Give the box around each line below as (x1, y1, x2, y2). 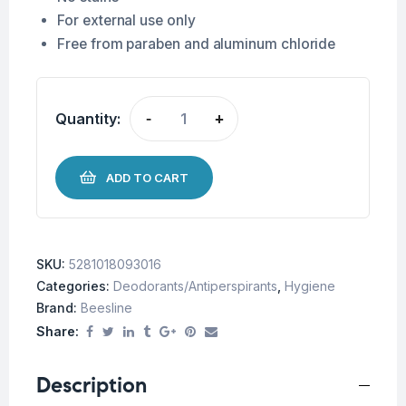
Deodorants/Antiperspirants (113, 277, 277, 294)
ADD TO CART (106, 169, 188, 185)
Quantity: (55, 110, 121, 129)
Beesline (81, 299, 132, 315)
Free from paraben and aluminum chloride (57, 34, 336, 53)
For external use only (57, 11, 196, 29)
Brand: (36, 299, 81, 315)
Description (36, 371, 147, 399)
